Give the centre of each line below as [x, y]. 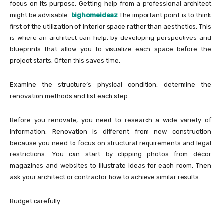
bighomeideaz [94, 15]
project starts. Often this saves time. [65, 60]
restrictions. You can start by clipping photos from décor [110, 154]
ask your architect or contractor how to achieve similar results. [105, 177]
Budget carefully [35, 201]
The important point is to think [165, 15]
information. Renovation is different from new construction [110, 131]
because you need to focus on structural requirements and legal [110, 143]
